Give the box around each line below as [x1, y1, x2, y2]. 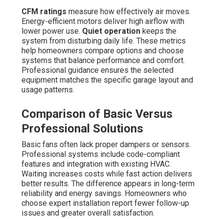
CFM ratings [22, 6, 66, 16]
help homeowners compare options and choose [22, 45, 184, 55]
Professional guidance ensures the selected [22, 65, 174, 75]
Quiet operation [82, 26, 140, 36]
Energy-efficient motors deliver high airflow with [22, 16, 184, 26]
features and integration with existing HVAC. [22, 159, 171, 169]
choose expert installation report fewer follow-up [22, 198, 189, 208]
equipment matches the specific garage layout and [22, 75, 193, 85]
